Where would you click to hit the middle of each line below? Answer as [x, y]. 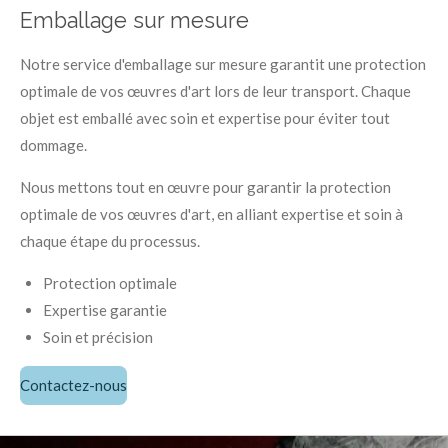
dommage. [53, 144]
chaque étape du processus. [110, 240]
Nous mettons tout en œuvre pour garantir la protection [205, 186]
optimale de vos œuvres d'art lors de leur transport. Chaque [215, 90]
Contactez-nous [73, 385]
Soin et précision [97, 336]
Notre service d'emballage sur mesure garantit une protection [223, 63]
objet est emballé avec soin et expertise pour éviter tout [205, 117]
